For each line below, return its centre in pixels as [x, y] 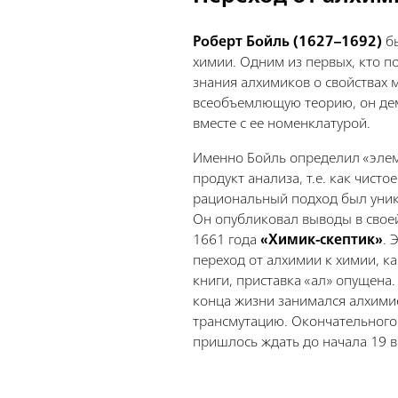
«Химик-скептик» [322, 239]
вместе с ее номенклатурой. [282, 123]
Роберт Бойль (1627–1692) [288, 41]
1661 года [227, 239]
